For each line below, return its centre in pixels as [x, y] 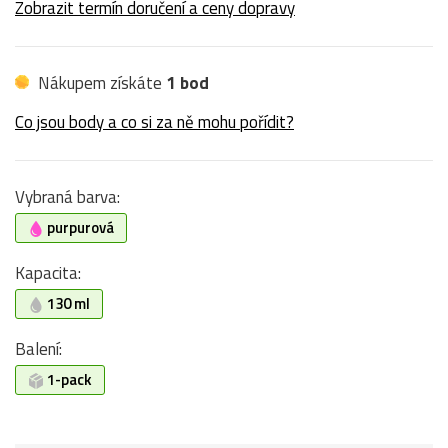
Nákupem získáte [100, 82]
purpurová [79, 227]
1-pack [68, 379]
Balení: [38, 348]
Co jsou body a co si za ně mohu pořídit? [154, 121]
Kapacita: [48, 272]
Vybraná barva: [67, 196]
